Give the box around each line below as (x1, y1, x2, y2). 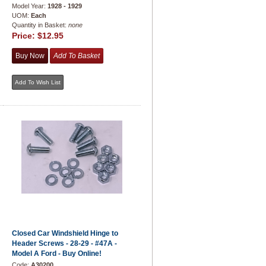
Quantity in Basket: (12, 21, 68, 28)
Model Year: (12, 2, 47, 9)
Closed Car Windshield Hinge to (12, 229, 118, 237)
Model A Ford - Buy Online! (12, 249, 102, 258)
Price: (12, 31, 37, 40)
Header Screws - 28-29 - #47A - (12, 239, 117, 248)
